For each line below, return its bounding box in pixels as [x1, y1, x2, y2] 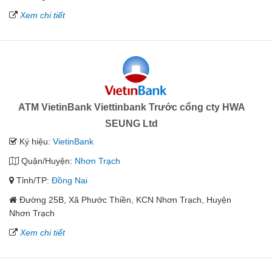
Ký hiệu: [17, 137, 53, 147]
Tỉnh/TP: [14, 175, 52, 186]
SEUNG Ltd [105, 118, 158, 129]
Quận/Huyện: [19, 156, 75, 166]
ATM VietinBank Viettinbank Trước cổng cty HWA [18, 102, 245, 113]
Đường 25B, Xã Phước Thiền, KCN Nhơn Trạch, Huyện [19, 195, 231, 205]
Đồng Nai [52, 175, 87, 186]
